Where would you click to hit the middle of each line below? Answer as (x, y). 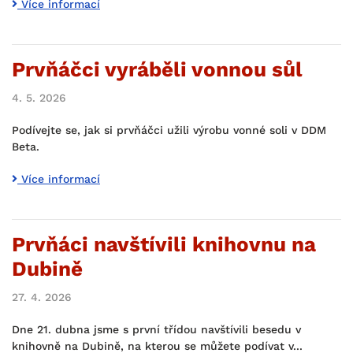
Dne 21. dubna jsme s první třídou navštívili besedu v (156, 329)
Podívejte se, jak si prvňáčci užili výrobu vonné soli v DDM (169, 130)
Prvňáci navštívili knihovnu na (164, 244)
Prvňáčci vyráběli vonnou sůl (157, 69)
